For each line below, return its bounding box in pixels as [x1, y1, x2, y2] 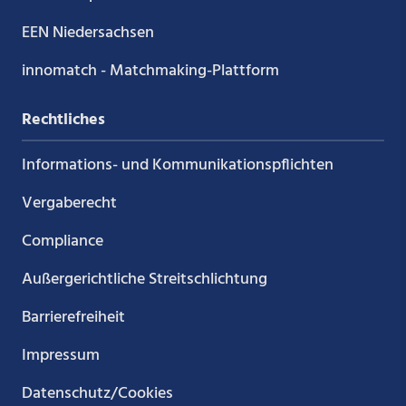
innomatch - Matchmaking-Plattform [21, 57, 279, 84]
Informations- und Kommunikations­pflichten [21, 151, 333, 179]
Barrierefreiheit [21, 304, 125, 331]
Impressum [21, 342, 100, 369]
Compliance [21, 227, 103, 255]
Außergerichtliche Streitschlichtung [21, 266, 267, 293]
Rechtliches [21, 106, 105, 133]
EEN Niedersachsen [21, 19, 154, 46]
